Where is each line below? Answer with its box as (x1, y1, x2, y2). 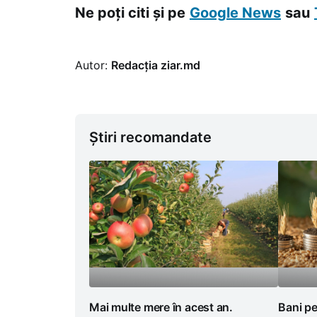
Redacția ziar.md (111, 58, 200, 73)
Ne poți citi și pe (75, 4, 185, 22)
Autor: (75, 58, 111, 73)
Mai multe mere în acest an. (89, 300, 233, 315)
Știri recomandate (89, 129, 212, 146)
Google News (190, 4, 281, 22)
